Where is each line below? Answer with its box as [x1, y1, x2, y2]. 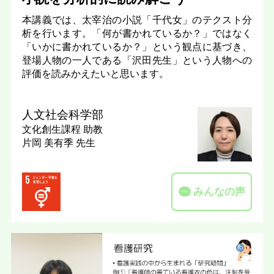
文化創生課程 [21, 123, 83, 135]
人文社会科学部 [21, 108, 103, 121]
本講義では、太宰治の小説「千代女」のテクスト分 [21, 14, 253, 26]
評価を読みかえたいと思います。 [21, 68, 169, 80]
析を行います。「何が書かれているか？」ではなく [21, 28, 253, 39]
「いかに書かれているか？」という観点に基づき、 [21, 41, 253, 53]
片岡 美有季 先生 [21, 136, 95, 148]
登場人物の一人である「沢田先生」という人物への [21, 54, 253, 66]
